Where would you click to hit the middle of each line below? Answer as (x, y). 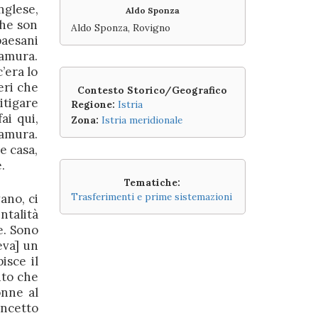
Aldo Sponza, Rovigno (120, 27)
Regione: (93, 104)
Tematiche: (153, 182)
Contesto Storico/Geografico (153, 90)
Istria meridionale (142, 120)
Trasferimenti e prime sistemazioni (151, 196)
